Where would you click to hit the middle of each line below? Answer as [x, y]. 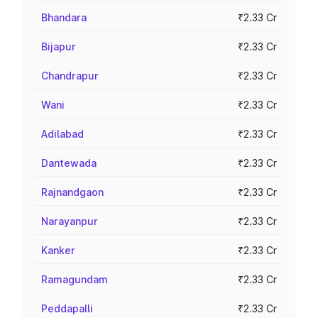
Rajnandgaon [72, 192]
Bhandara [64, 17]
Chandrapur [70, 76]
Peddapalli [67, 308]
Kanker [58, 250]
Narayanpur [70, 221]
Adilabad [62, 134]
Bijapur [59, 46]
